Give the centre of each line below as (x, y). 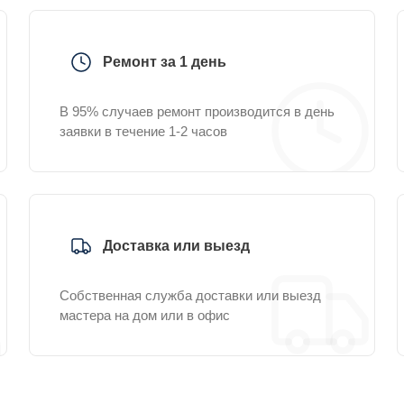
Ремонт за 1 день (165, 62)
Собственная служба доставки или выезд (190, 295)
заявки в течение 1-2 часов (143, 131)
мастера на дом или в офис (145, 315)
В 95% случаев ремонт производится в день (197, 111)
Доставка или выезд (176, 246)
